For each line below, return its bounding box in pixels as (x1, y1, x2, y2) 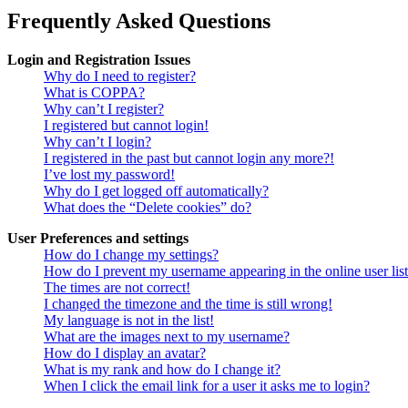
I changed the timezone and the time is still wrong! (44, 295, 332, 311)
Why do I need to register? (44, 67, 196, 84)
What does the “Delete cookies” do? (44, 199, 251, 215)
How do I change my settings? (44, 246, 219, 262)
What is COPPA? (44, 84, 145, 100)
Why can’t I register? (44, 100, 164, 117)
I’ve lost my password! (44, 166, 175, 182)
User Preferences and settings (7, 229, 189, 246)
